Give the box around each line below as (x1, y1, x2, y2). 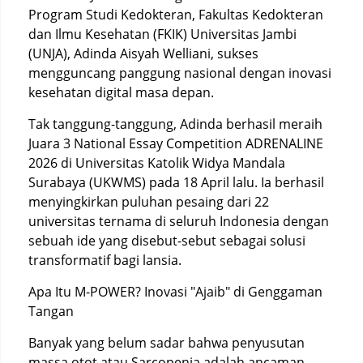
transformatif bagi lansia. (28, 251, 181, 269)
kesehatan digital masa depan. (28, 83, 214, 101)
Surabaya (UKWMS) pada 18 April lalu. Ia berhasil (28, 173, 324, 191)
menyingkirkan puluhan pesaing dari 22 (28, 193, 269, 211)
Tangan (28, 302, 74, 320)
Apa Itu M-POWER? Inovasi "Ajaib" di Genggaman (28, 283, 322, 301)
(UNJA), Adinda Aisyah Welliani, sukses (28, 45, 258, 62)
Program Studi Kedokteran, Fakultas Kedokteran (28, 6, 323, 23)
